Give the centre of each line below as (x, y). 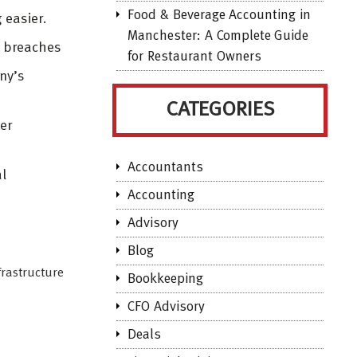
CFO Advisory (166, 307)
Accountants (165, 168)
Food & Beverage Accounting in (220, 16)
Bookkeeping (165, 279)
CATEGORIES (220, 110)
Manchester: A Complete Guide (218, 36)
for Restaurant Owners (194, 57)
